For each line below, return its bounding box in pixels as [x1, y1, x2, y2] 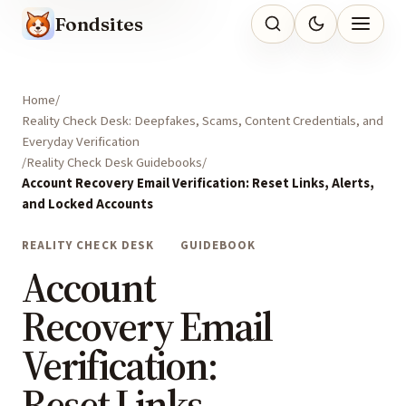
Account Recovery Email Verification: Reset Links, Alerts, [22, 174, 374, 194]
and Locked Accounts [22, 195, 153, 215]
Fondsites [54, 12, 143, 35]
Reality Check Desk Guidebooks [26, 153, 202, 173]
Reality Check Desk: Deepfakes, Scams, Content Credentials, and [22, 111, 383, 131]
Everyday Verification [22, 132, 140, 152]
